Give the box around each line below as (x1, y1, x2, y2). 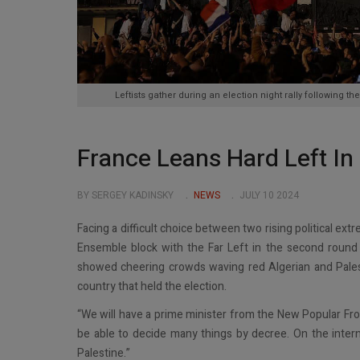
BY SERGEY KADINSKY (77, 188, 174, 202)
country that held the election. (77, 277, 227, 295)
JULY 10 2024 (239, 188, 299, 202)
